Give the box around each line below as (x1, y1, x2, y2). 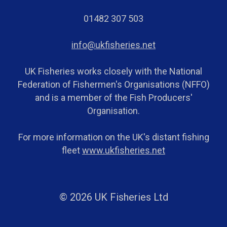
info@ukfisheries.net (71, 40, 156, 51)
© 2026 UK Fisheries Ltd (59, 191, 168, 204)
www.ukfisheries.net (82, 145, 165, 156)
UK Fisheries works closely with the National (25, 66, 202, 77)
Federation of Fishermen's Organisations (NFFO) (17, 79, 210, 90)
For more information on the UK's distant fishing (18, 132, 209, 143)
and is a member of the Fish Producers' (34, 92, 193, 103)
